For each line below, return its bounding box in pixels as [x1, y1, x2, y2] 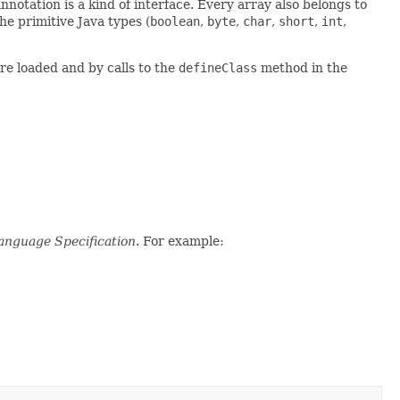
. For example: [136, 233, 224, 248]
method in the [257, 60, 347, 75]
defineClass [179, 60, 257, 75]
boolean [150, 13, 200, 29]
